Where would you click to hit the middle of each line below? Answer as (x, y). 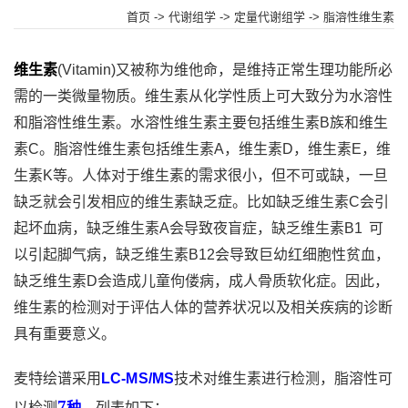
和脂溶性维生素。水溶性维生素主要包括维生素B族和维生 (201, 122)
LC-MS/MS (138, 378)
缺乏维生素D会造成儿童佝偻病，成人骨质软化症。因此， (201, 280)
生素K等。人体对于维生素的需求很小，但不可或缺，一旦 (201, 175)
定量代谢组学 (270, 16)
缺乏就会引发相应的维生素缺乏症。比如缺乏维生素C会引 (201, 201)
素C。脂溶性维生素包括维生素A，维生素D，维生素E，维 (202, 148)
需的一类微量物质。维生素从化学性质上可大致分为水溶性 (203, 96)
